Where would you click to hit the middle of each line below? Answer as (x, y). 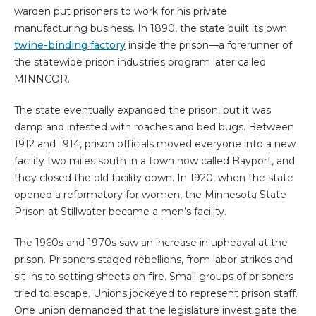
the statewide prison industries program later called (140, 62)
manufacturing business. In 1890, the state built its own (151, 29)
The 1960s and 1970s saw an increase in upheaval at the (151, 243)
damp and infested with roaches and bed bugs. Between (154, 127)
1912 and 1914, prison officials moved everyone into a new (155, 144)
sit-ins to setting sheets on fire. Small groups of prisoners (154, 277)
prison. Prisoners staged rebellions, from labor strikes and (153, 260)
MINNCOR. (42, 79)
